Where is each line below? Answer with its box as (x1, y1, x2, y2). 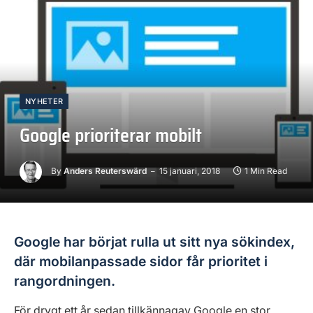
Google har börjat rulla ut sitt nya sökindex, (14, 233, 295, 251)
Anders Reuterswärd (64, 166, 147, 177)
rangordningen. (14, 272, 115, 290)
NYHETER (25, 96, 64, 107)
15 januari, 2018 (159, 166, 220, 177)
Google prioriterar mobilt (20, 121, 202, 150)
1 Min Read (245, 166, 287, 177)
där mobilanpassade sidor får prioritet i (14, 253, 268, 270)
